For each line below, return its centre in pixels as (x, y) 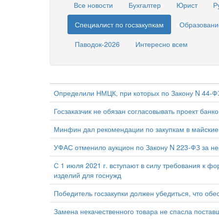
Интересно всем (162, 44)
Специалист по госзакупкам (119, 24)
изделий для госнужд (88, 175)
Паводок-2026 (97, 44)
